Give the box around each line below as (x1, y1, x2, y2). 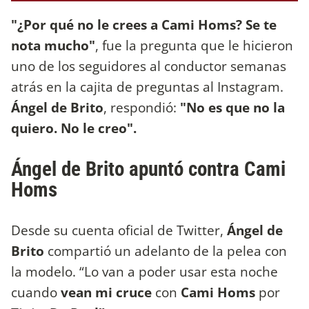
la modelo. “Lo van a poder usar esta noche (11, 261, 278, 281)
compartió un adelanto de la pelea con (44, 241, 287, 260)
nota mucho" (11, 35, 95, 54)
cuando (11, 282, 61, 301)
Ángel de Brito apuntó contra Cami (11, 157, 286, 181)
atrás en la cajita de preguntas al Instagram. (11, 77, 283, 96)
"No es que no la (180, 97, 285, 117)
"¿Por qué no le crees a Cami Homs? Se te (11, 14, 277, 34)
